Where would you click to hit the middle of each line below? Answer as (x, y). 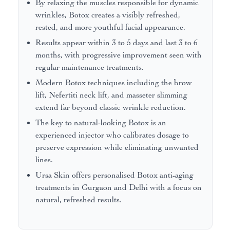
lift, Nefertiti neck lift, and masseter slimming (112, 95)
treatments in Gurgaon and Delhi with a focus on (119, 188)
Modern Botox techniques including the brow (114, 83)
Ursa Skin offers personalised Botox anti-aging (115, 175)
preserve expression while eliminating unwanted (117, 148)
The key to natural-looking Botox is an (101, 123)
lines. (44, 160)
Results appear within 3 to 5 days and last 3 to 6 (117, 43)
